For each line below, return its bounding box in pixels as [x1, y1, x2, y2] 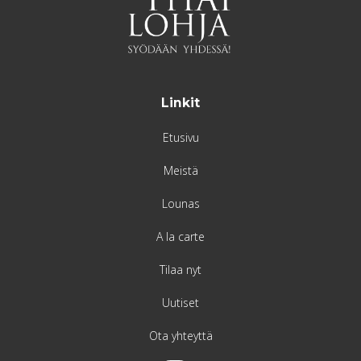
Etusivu [162, 129, 199, 145]
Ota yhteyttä [148, 327, 213, 343]
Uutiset [162, 294, 199, 310]
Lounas [161, 195, 200, 211]
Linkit [161, 94, 200, 110]
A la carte [156, 228, 205, 244]
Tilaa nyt [160, 261, 201, 277]
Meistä [163, 162, 198, 178]
